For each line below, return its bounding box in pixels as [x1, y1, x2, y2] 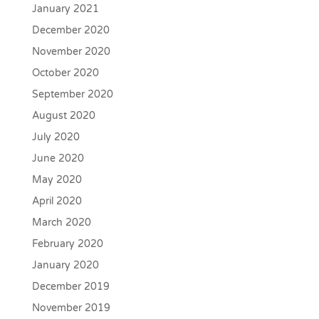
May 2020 [31, 174, 82, 187]
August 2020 [31, 110, 95, 122]
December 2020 [31, 24, 110, 37]
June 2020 [31, 152, 84, 165]
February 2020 [31, 238, 103, 251]
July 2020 [31, 131, 80, 144]
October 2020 [31, 67, 99, 80]
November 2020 [31, 46, 110, 58]
